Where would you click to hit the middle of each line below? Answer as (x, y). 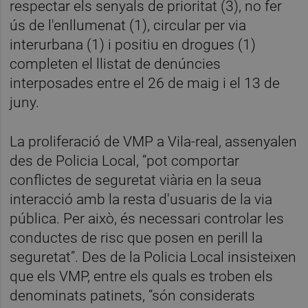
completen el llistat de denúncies (115, 64)
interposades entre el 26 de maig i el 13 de (145, 83)
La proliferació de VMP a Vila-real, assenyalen (154, 141)
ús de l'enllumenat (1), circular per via (128, 25)
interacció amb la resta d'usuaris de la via (141, 199)
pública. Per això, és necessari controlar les (147, 218)
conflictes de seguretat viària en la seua (136, 180)
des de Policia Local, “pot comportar (125, 161)
